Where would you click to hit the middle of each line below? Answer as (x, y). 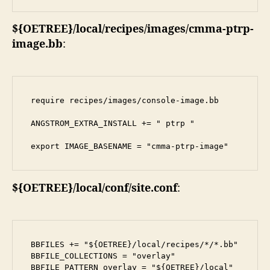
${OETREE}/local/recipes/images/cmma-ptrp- (133, 30)
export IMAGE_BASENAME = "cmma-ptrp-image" (130, 146)
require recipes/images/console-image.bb (125, 101)
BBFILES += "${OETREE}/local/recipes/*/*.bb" (134, 244)
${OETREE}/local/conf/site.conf (95, 188)
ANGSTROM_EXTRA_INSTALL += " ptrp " (113, 124)
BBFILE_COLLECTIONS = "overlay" (103, 256)
